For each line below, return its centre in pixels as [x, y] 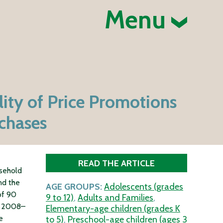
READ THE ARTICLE [116, 163]
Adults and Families [115, 198]
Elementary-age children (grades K [113, 209]
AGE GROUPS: [74, 187]
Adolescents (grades [144, 187]
